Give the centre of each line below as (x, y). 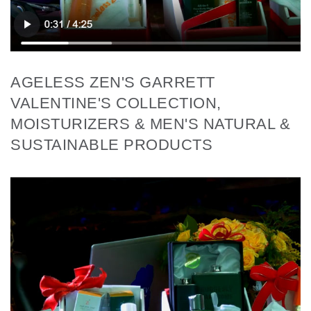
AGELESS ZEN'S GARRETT (113, 82)
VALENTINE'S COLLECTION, (116, 103)
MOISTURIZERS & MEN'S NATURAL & (150, 124)
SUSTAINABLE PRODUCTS (111, 144)
